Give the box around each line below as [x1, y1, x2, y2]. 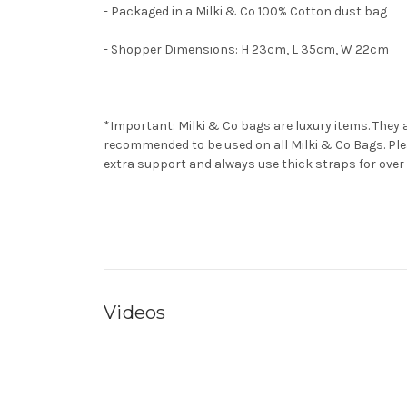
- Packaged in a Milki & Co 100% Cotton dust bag [104, 3, 387, 19]
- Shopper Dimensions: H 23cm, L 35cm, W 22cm [104, 41, 392, 57]
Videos [104, 301, 166, 323]
